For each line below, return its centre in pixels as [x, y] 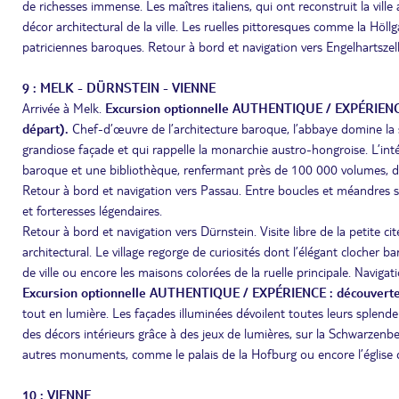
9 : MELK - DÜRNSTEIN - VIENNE [119, 87]
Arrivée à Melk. [64, 108]
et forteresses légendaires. [92, 210]
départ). [47, 128]
